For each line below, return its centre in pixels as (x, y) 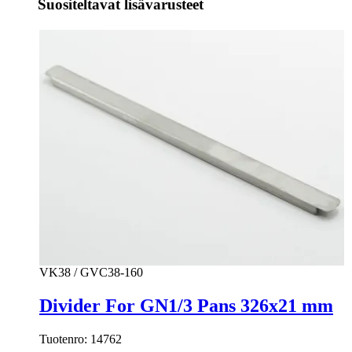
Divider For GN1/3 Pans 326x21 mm (186, 305)
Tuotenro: (65, 339)
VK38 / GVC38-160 (91, 272)
